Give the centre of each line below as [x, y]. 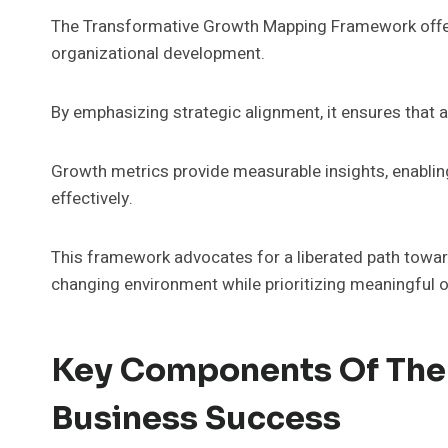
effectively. [92, 198]
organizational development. [158, 53]
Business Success [196, 417]
